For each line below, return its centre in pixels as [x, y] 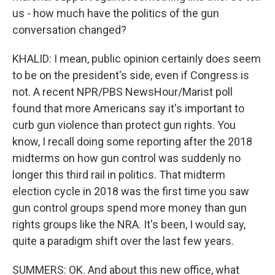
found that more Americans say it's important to [128, 108]
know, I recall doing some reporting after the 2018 [132, 141]
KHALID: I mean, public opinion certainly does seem [137, 59]
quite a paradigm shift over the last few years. [123, 241]
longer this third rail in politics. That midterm [119, 175]
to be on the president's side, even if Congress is [131, 75]
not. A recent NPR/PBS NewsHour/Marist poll [122, 92]
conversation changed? [69, 30]
